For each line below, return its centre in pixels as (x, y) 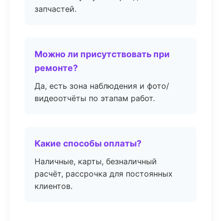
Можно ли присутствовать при (102, 54)
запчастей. (55, 9)
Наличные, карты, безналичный (96, 161)
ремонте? (56, 68)
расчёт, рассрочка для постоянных (104, 174)
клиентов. (54, 186)
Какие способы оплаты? (88, 143)
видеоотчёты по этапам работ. (95, 98)
